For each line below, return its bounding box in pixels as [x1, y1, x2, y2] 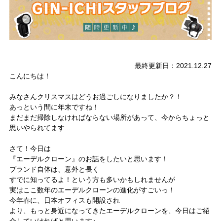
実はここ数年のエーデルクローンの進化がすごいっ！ [9, 185, 176, 194]
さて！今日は [9, 144, 51, 152]
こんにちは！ [9, 72, 51, 80]
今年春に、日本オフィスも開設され [9, 196, 120, 204]
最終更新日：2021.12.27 [134, 61, 212, 70]
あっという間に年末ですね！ [9, 103, 100, 111]
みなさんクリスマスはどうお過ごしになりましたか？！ [9, 92, 183, 101]
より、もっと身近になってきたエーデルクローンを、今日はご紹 [9, 206, 210, 215]
